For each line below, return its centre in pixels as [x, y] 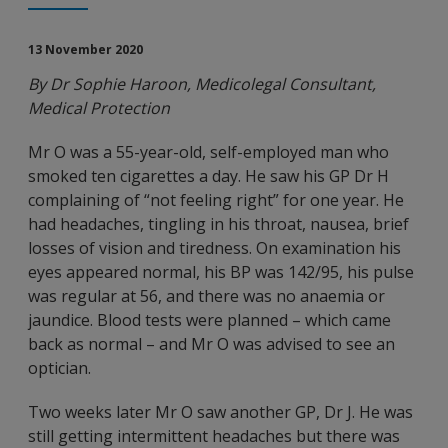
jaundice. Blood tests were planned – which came [209, 320]
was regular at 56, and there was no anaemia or [206, 296]
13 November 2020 [85, 49]
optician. [59, 368]
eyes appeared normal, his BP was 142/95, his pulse [221, 272]
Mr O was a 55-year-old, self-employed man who [208, 152]
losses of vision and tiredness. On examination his [214, 248]
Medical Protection [99, 108]
